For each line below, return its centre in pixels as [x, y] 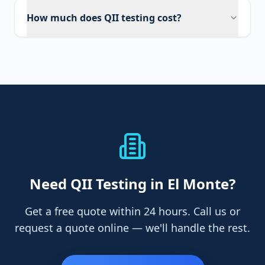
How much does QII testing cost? [104, 18]
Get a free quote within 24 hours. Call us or [132, 211]
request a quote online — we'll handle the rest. [132, 228]
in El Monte [190, 184]
